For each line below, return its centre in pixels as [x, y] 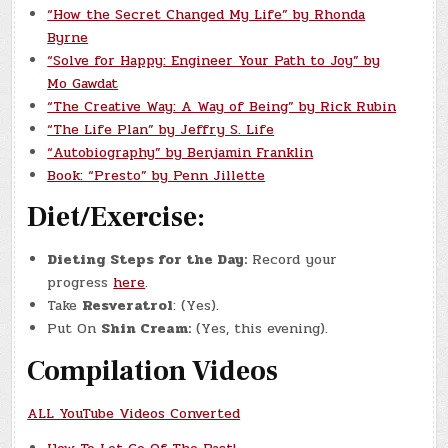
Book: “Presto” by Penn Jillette [156, 175]
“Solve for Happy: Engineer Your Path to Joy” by [214, 60]
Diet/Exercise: [116, 217]
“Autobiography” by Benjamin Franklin [180, 152]
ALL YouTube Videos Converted [134, 413]
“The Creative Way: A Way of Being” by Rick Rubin [222, 106]
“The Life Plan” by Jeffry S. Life [161, 129]
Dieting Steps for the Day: [147, 260]
